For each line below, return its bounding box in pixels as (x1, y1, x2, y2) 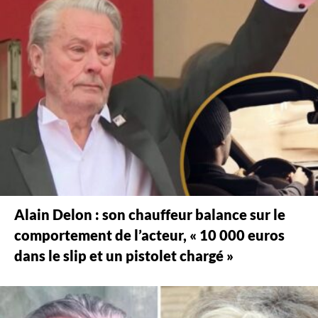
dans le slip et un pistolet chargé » (14, 247, 234, 264)
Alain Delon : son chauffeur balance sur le (14, 206, 285, 223)
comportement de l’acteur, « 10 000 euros (14, 226, 285, 243)
